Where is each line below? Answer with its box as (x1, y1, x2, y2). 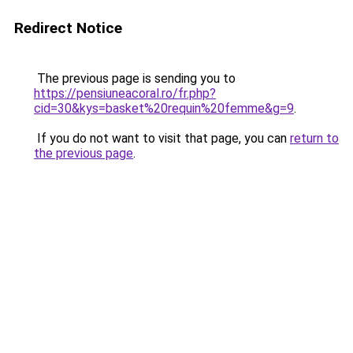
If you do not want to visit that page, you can (34, 131, 290, 146)
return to (290, 131, 339, 146)
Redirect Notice (14, 19, 122, 37)
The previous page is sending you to (34, 71, 236, 86)
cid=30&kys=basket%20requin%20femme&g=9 (34, 101, 294, 116)
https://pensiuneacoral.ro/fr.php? (34, 86, 216, 101)
